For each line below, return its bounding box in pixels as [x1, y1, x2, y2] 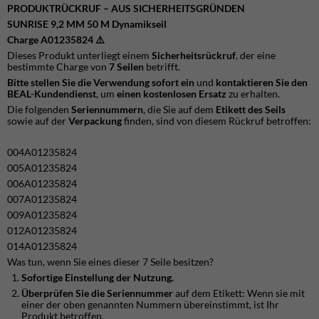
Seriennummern [71, 103, 143, 115]
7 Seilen [109, 60, 144, 73]
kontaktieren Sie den [216, 75, 308, 88]
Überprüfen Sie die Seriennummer [21, 286, 173, 299]
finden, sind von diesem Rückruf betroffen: [122, 114, 311, 127]
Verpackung [68, 114, 122, 127]
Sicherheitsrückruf [152, 48, 236, 61]
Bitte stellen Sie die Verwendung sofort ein [7, 75, 194, 88]
